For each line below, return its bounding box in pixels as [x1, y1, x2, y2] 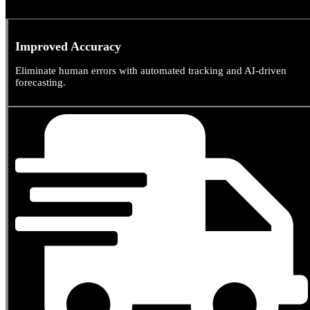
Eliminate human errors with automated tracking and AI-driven [15, 64, 286, 76]
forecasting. [15, 76, 66, 88]
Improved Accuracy [15, 39, 121, 53]
